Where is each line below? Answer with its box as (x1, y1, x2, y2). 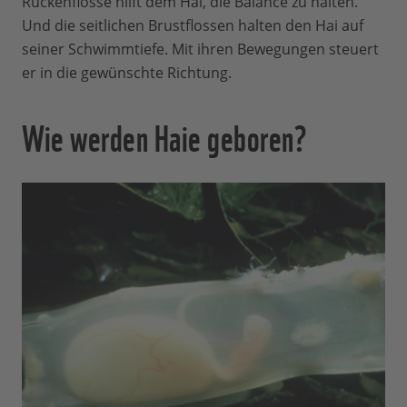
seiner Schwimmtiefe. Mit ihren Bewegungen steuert (22, 38, 379, 59)
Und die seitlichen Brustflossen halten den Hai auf (22, 15, 363, 35)
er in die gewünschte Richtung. (22, 62, 232, 83)
